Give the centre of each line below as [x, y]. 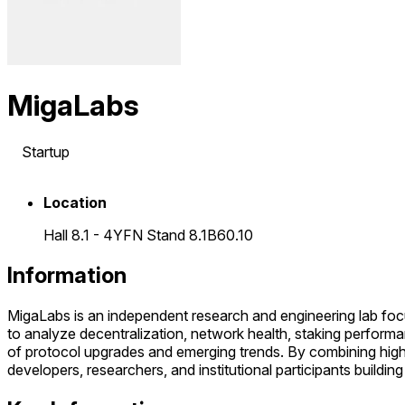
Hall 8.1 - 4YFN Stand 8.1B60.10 [148, 235]
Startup [44, 151]
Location [75, 202]
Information [67, 275]
